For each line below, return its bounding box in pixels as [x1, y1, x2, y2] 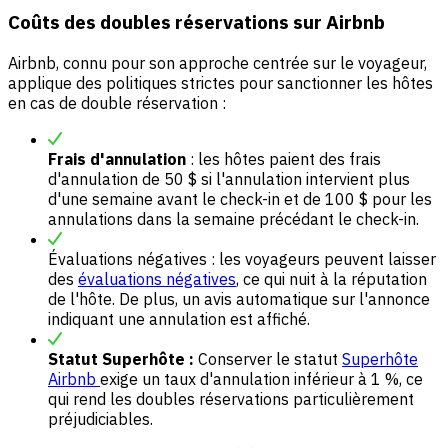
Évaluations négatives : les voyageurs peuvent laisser [48, 248, 436, 269]
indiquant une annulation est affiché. [48, 308, 310, 329]
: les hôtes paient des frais [186, 148, 381, 169]
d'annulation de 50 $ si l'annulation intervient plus [48, 168, 410, 189]
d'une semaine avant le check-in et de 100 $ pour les [48, 188, 432, 209]
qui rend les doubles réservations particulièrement [48, 388, 414, 409]
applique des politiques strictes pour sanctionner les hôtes [8, 72, 433, 93]
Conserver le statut [198, 348, 342, 369]
